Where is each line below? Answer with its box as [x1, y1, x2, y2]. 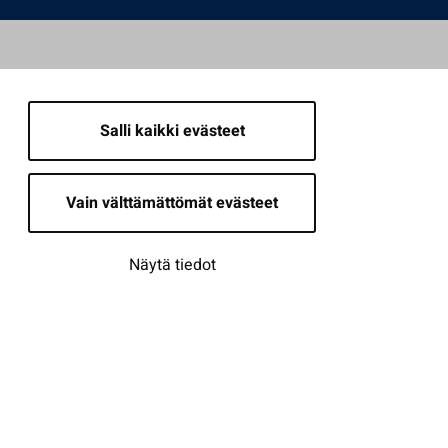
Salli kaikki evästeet [99, 119, 245, 143]
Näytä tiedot [128, 253, 216, 277]
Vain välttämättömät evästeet [66, 191, 278, 215]
